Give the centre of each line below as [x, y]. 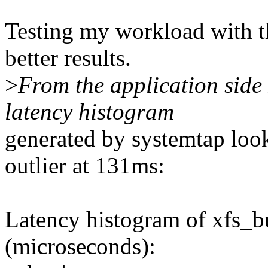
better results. [68, 58]
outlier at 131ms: [85, 166]
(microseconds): [80, 246]
